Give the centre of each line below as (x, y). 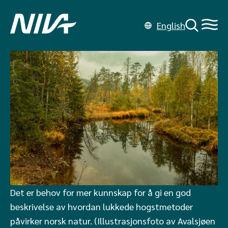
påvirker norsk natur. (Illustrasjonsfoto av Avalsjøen (113, 220)
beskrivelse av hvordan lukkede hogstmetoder (102, 206)
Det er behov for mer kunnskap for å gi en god (101, 192)
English (171, 25)
